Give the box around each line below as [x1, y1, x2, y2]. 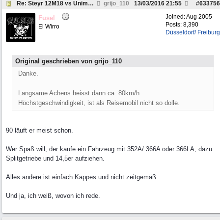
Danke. [18, 70, 38, 77]
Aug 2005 [186, 13, 212, 20]
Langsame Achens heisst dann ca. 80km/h [18, 89, 139, 97]
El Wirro [38, 23, 59, 30]
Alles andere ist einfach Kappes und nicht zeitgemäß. [6, 173, 158, 181]
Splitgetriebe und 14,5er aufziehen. [6, 155, 105, 162]
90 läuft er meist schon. [6, 127, 73, 134]
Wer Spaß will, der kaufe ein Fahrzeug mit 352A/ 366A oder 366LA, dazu [6, 145, 212, 153]
